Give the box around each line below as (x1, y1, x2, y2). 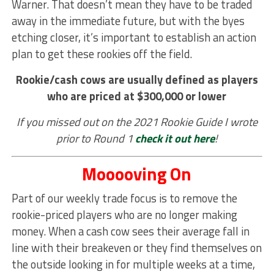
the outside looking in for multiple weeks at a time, (11, 255, 255, 273)
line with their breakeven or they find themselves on (11, 239, 262, 256)
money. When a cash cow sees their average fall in (11, 222, 250, 240)
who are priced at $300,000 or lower (47, 87, 227, 105)
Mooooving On (82, 160, 192, 187)
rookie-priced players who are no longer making (11, 206, 237, 223)
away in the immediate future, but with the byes (11, 12, 245, 29)
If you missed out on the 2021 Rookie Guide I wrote (16, 113, 257, 130)
